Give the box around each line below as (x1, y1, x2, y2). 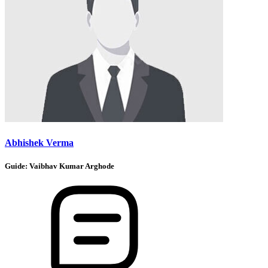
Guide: (5, 161, 29, 170)
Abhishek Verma (5, 137, 74, 148)
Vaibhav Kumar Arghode (29, 161, 114, 170)
